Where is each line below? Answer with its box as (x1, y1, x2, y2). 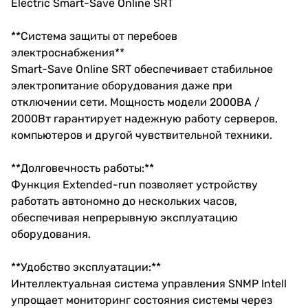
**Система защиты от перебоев (11, 29, 177, 43)
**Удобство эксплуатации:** (11, 260, 166, 274)
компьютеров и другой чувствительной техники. (11, 128, 278, 142)
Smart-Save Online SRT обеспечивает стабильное (11, 62, 273, 76)
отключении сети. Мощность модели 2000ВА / (11, 95, 260, 109)
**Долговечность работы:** (11, 161, 159, 175)
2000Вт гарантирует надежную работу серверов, (11, 111, 278, 125)
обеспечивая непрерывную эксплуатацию (11, 210, 238, 224)
